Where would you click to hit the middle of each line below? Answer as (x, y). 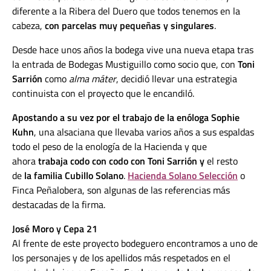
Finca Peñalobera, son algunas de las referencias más (121, 190)
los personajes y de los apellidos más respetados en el (121, 258)
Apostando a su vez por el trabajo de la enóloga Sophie (126, 118)
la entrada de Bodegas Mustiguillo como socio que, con (125, 64)
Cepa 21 (80, 229)
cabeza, (28, 26)
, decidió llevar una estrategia (177, 79)
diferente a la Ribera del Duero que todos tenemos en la (126, 11)
